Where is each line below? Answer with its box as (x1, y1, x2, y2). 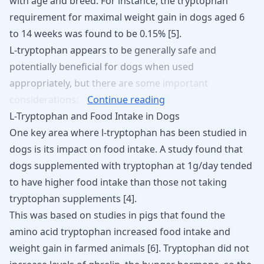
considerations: (9, 93, 81, 106)
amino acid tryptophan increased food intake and (9, 225, 230, 238)
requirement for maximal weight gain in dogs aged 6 (9, 11, 245, 24)
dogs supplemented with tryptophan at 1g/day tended (9, 159, 252, 172)
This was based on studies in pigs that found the (9, 209, 225, 222)
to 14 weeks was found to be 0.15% (9, 27, 168, 40)
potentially (9, 60, 59, 73)
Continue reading (87, 93, 165, 106)
